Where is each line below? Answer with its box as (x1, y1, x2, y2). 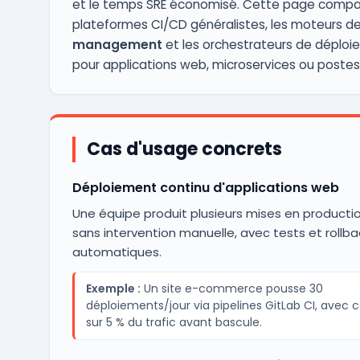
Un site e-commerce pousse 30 (140, 280, 323, 297)
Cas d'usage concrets (86, 137, 282, 162)
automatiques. (72, 243, 162, 260)
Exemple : (85, 280, 141, 297)
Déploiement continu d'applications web (72, 178, 339, 197)
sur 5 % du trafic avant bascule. (85, 314, 262, 330)
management (72, 36, 162, 53)
